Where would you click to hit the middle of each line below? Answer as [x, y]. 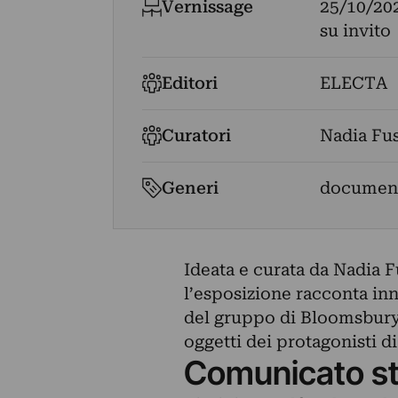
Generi [191, 188]
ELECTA [353, 83]
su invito [355, 31]
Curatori [197, 135]
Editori [190, 83]
